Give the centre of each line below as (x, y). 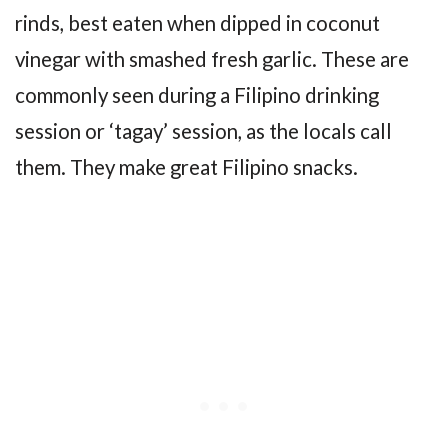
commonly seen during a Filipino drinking (197, 94)
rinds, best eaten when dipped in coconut (197, 22)
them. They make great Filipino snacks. (186, 166)
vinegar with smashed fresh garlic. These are (212, 58)
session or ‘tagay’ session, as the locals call (203, 130)
